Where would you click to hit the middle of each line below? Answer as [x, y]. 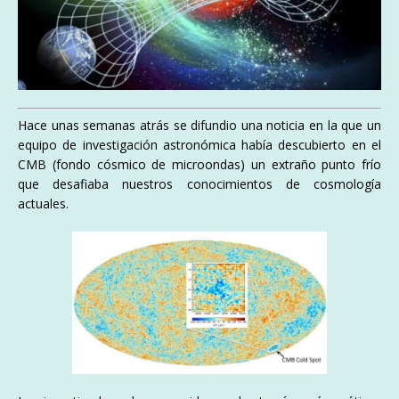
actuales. [43, 203]
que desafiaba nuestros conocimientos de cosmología [199, 183]
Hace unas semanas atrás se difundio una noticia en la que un [199, 125]
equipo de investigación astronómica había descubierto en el [199, 144]
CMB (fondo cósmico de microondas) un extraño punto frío [199, 164]
